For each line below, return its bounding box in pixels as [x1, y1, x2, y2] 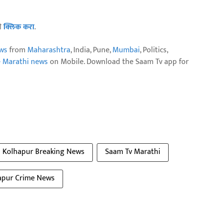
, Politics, [140, 44, 168, 57]
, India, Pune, [70, 44, 112, 57]
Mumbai [112, 44, 140, 57]
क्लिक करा [3, 21, 34, 34]
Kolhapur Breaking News [2, 145, 85, 159]
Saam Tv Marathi [105, 145, 160, 159]
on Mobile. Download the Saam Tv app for [48, 55, 189, 69]
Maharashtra [27, 44, 70, 57]
